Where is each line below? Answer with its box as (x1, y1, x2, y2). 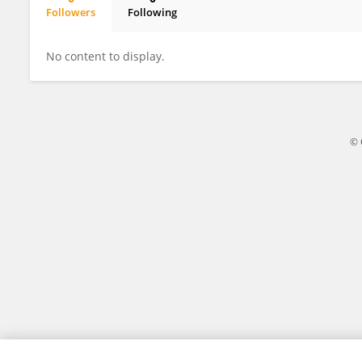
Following (128, 5, 177, 19)
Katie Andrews (58, 19, 135, 33)
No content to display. (46, 48, 165, 64)
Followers (46, 5, 95, 19)
